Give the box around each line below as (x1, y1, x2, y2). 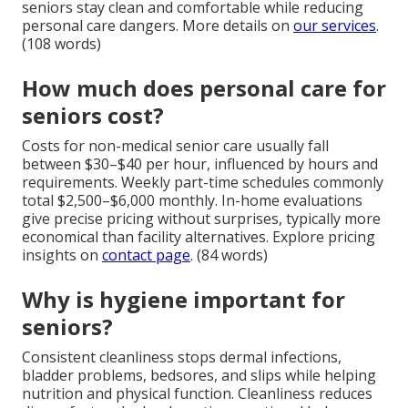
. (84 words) (190, 244, 268, 265)
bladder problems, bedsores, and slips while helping (22, 364, 376, 385)
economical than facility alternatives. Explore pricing (22, 226, 375, 247)
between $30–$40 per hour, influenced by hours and (22, 153, 378, 174)
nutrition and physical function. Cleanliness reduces (22, 382, 372, 403)
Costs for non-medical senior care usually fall (22, 135, 329, 156)
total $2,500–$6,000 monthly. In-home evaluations (22, 189, 362, 210)
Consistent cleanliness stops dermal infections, (22, 346, 342, 367)
